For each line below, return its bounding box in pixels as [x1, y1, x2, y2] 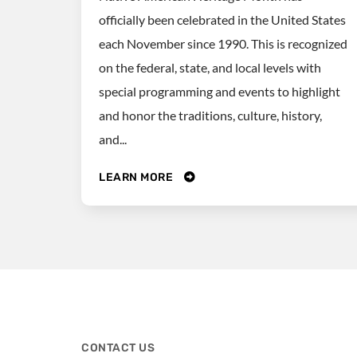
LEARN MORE [99, 171, 176, 185]
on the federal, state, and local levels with [99, 59, 321, 75]
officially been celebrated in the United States [99, 11, 346, 27]
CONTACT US [81, 341, 155, 355]
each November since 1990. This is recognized [99, 35, 347, 51]
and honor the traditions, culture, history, [99, 107, 322, 123]
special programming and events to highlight [99, 83, 340, 99]
